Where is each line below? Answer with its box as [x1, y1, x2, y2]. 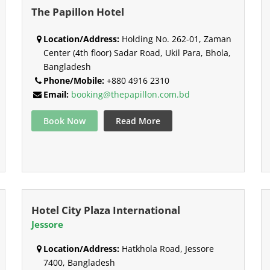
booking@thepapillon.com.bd [71, 89, 190, 101]
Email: [43, 89, 69, 101]
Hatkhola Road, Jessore [119, 242, 214, 254]
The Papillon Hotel [31, 5, 124, 19]
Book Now [43, 115, 86, 127]
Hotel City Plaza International [31, 202, 180, 217]
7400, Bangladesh [43, 256, 115, 268]
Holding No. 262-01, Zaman [119, 33, 231, 45]
